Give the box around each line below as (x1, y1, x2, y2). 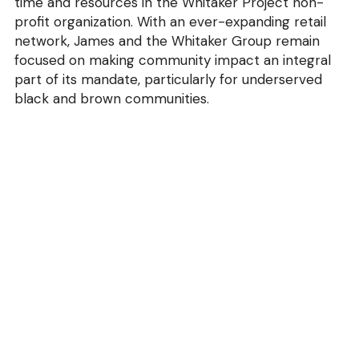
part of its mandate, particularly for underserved (14, 71, 322, 88)
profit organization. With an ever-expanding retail (14, 13, 326, 30)
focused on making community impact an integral (14, 51, 331, 69)
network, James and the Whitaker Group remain (14, 32, 320, 50)
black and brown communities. (14, 90, 209, 107)
